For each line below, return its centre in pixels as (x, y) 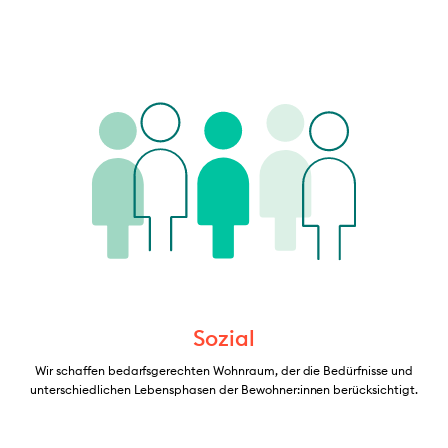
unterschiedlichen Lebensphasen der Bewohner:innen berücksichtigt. (224, 389)
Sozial (224, 337)
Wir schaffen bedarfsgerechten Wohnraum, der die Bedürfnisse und (224, 370)
